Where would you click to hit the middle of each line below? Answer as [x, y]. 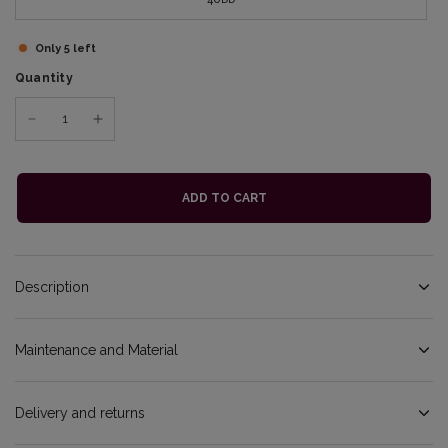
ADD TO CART [224, 198]
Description [52, 287]
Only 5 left [65, 48]
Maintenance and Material [96, 350]
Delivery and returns [80, 413]
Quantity [44, 78]
